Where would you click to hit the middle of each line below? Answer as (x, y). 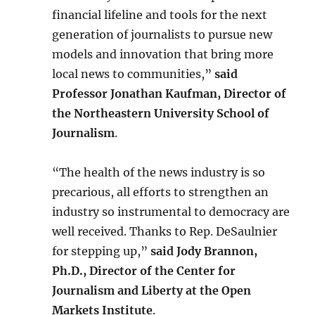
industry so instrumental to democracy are (171, 212)
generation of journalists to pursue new (162, 34)
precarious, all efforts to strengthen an (161, 192)
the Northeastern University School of (161, 113)
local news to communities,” (134, 74)
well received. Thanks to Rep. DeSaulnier (165, 231)
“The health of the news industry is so (159, 172)
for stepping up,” (102, 251)
